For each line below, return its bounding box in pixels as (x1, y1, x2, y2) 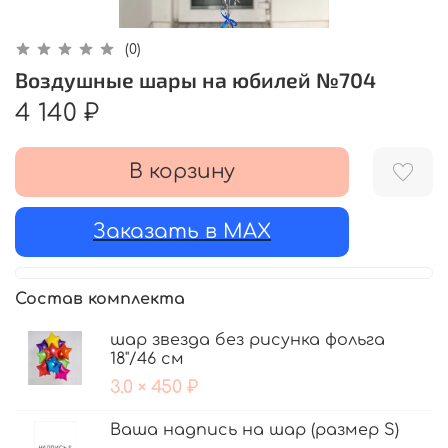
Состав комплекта (15, 290, 185, 309)
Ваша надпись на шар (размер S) (110, 421, 399, 440)
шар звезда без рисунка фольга (110, 331, 385, 350)
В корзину (129, 160, 235, 184)
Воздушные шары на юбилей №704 (15, 67, 376, 93)
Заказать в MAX (93, 220, 271, 244)
